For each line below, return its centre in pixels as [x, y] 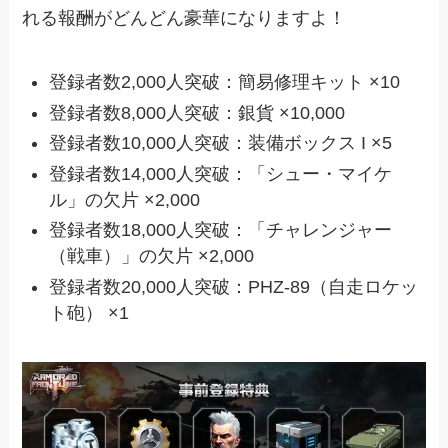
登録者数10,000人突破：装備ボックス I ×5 [221, 143]
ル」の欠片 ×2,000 [125, 199]
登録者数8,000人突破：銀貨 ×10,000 [197, 112]
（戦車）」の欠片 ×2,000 [152, 256]
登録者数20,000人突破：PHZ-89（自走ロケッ [234, 286]
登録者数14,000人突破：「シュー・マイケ [221, 173]
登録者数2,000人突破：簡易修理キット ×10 [225, 82]
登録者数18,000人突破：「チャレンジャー [221, 230]
